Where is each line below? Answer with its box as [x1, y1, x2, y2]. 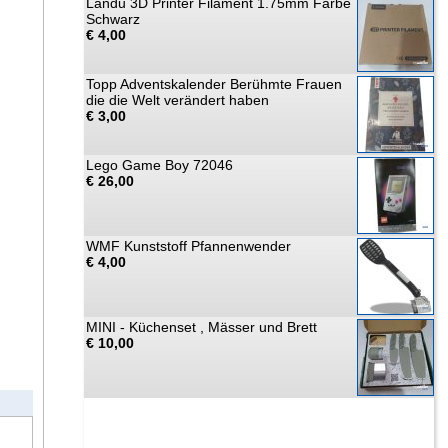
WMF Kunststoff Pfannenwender [86, 238, 291, 254]
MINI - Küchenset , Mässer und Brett [86, 319, 317, 335]
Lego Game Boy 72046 [86, 157, 233, 173]
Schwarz [86, 11, 140, 27]
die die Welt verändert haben [86, 92, 269, 108]
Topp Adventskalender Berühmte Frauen [86, 76, 342, 92]
